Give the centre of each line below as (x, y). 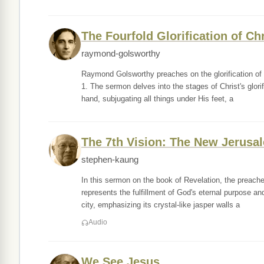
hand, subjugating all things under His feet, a (157, 99)
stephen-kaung (110, 160)
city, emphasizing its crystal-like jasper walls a (161, 205)
